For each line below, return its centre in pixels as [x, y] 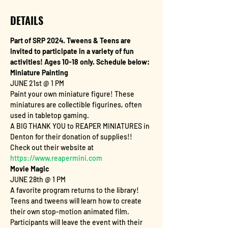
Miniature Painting [39, 73]
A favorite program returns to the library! [75, 190]
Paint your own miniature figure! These [73, 94]
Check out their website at [53, 147]
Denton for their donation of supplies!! [72, 137]
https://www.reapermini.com [56, 158]
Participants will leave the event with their [77, 222]
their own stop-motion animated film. [70, 211]
